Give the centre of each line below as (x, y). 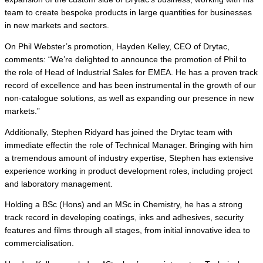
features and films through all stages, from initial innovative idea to (127, 231)
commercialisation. (39, 244)
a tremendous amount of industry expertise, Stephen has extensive (129, 158)
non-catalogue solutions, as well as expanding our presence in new (129, 98)
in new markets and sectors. (57, 26)
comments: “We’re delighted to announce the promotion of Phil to (126, 59)
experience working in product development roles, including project (129, 171)
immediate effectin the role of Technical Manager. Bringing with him (129, 145)
